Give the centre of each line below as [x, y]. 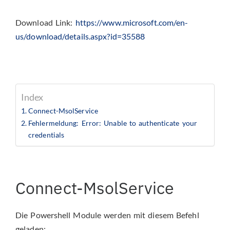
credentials [46, 135]
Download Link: [45, 22]
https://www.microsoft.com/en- [132, 22]
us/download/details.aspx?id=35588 [80, 36]
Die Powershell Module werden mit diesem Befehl [107, 215]
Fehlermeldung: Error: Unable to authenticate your [113, 123]
